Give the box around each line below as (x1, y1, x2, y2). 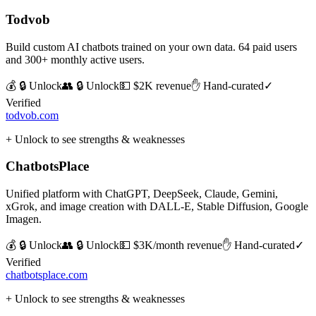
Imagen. (6, 212, 42, 225)
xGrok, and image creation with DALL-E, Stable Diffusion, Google (6, 200, 308, 212)
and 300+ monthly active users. (6, 53, 145, 66)
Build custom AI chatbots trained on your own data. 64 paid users (6, 40, 297, 53)
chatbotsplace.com (6, 268, 87, 281)
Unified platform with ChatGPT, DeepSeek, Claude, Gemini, (6, 187, 278, 200)
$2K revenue (133, 79, 191, 92)
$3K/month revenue (133, 238, 222, 251)
